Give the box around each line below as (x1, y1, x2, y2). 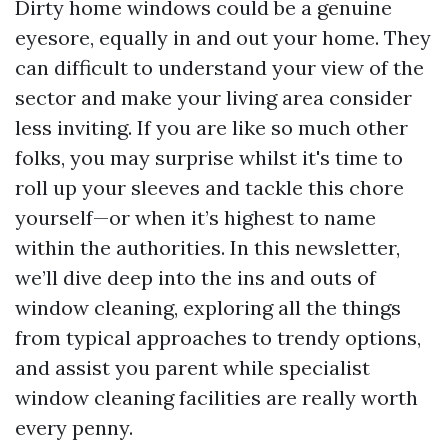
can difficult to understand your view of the (15, 55, 424, 80)
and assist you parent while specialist (15, 355, 370, 380)
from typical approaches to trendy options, (15, 325, 421, 350)
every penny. (15, 415, 133, 440)
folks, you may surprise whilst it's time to (15, 145, 403, 170)
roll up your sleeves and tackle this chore (15, 175, 404, 200)
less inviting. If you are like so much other (15, 115, 408, 140)
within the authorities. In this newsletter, (15, 235, 400, 260)
